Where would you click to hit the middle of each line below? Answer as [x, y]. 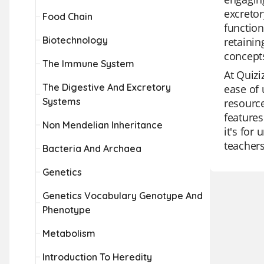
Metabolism [69, 233]
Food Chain [67, 16]
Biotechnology [75, 40]
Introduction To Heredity [97, 257]
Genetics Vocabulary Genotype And [123, 196]
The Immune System [88, 64]
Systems [62, 101]
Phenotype [67, 210]
